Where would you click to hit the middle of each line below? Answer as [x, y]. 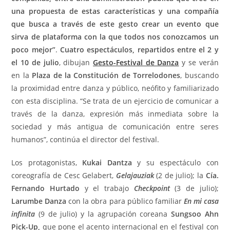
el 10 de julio [35, 62]
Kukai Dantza [107, 162]
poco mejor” [33, 49]
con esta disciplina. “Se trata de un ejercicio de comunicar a [115, 101]
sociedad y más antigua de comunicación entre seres [115, 126]
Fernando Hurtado [46, 188]
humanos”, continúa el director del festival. [85, 139]
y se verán [199, 62]
